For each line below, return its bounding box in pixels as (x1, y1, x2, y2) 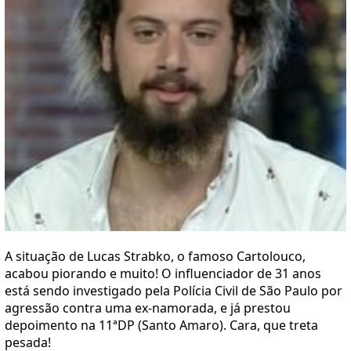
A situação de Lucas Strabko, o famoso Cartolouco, (5, 248, 306, 265)
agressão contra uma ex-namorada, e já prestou (5, 299, 291, 317)
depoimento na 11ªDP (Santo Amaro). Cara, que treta (5, 317, 318, 334)
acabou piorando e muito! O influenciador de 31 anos (5, 265, 321, 282)
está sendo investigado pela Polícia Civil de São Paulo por (5, 282, 342, 299)
